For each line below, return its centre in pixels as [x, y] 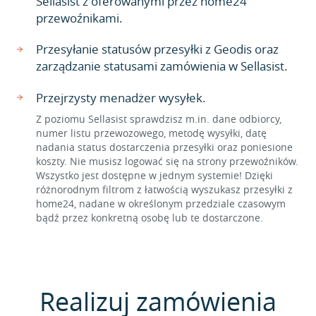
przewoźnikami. [79, 18]
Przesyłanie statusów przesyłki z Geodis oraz [157, 49]
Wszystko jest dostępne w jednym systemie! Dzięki [154, 175]
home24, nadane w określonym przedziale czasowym [161, 203]
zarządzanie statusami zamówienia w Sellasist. [162, 66]
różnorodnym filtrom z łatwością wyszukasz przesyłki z [164, 189]
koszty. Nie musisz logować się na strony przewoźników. [167, 161]
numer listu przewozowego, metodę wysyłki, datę [151, 133]
